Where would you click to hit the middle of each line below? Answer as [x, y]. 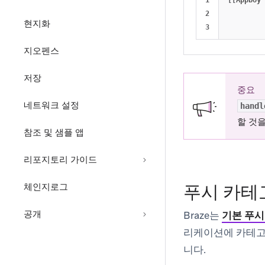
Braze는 [203, 216]
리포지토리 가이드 [60, 160]
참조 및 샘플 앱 [54, 132]
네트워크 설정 [51, 105]
